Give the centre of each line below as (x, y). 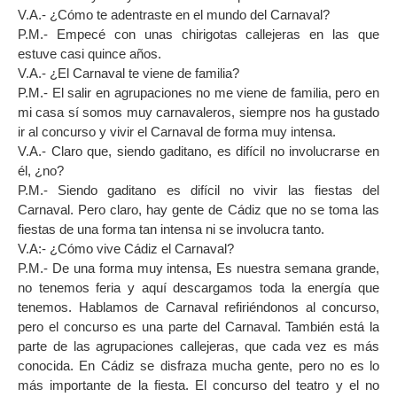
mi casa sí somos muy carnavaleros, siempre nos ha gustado (198, 112)
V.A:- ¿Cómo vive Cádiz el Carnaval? (126, 248)
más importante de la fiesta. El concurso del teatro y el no (198, 385)
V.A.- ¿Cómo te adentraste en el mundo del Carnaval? (174, 14)
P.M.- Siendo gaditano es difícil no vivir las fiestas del (198, 190)
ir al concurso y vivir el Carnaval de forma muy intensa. (177, 131)
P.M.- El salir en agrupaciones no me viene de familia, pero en (198, 92)
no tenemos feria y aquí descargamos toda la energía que (198, 287)
